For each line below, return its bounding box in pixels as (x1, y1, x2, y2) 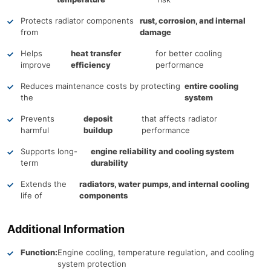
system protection (57, 259, 126, 269)
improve (21, 60, 51, 70)
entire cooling (184, 81, 239, 91)
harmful (21, 125, 49, 135)
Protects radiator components (21, 16, 134, 25)
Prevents (21, 114, 54, 123)
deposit (83, 114, 113, 123)
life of (21, 191, 42, 200)
